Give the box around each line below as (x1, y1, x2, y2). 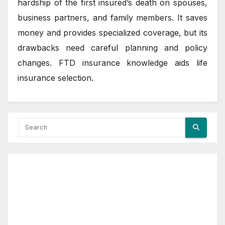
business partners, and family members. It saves (18, 12, 207, 23)
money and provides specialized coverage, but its (18, 27, 207, 38)
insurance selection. (18, 72, 93, 83)
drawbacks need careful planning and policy (18, 42, 207, 53)
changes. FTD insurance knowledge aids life (18, 57, 207, 68)
